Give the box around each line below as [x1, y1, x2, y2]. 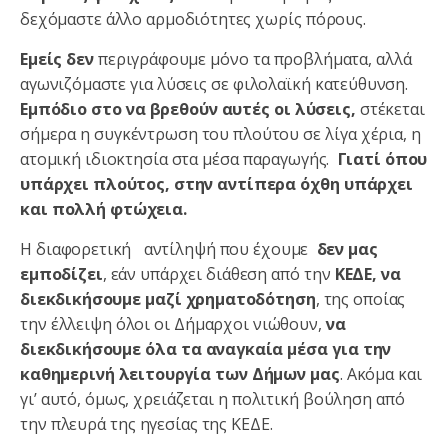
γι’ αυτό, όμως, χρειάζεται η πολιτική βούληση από [20, 387, 405, 410]
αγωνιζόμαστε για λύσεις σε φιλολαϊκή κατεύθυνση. [20, 72, 413, 95]
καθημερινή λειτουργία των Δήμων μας [20, 362, 340, 385]
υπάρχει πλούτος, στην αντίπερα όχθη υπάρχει [20, 172, 413, 195]
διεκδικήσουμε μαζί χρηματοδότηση [20, 287, 316, 310]
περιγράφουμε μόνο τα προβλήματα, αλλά [98, 47, 412, 70]
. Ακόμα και [339, 362, 422, 385]
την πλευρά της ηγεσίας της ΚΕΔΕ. [20, 412, 273, 435]
